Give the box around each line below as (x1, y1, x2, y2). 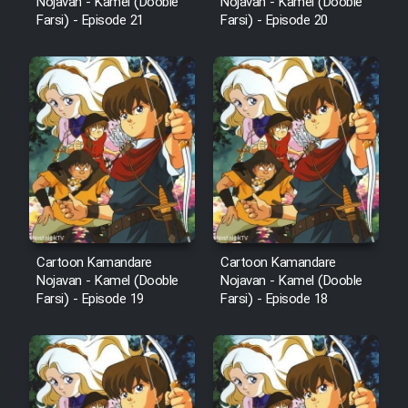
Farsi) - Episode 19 (36, 289, 144, 311)
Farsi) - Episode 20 (220, 10, 328, 33)
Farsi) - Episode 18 (220, 289, 328, 311)
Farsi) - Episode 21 (36, 10, 144, 33)
